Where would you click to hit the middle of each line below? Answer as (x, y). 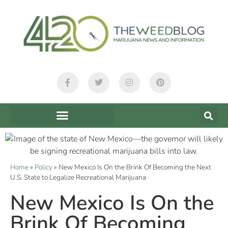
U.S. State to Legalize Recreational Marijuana (78, 177)
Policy (44, 167)
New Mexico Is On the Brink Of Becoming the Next (135, 167)
